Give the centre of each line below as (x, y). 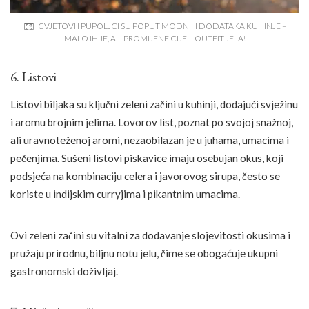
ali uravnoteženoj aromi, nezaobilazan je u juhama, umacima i (150, 140)
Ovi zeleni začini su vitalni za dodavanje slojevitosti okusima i (150, 235)
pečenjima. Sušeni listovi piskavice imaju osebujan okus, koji (147, 158)
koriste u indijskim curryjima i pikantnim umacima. (125, 193)
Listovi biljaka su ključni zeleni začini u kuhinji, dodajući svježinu (154, 104)
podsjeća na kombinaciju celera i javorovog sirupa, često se (145, 176)
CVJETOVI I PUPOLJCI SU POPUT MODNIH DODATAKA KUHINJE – (162, 26)
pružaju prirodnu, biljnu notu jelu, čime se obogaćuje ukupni (144, 253)
